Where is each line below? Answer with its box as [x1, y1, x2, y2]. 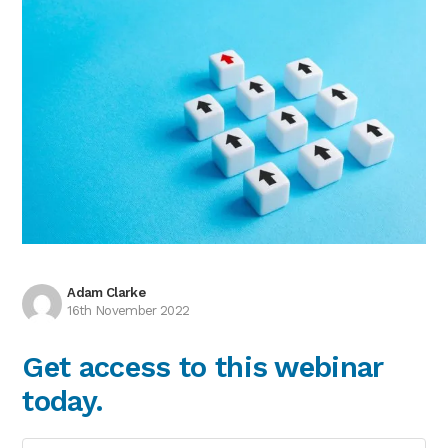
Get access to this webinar [22, 349, 383, 384]
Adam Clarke [67, 284, 145, 300]
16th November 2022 [67, 302, 190, 318]
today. [22, 383, 104, 418]
